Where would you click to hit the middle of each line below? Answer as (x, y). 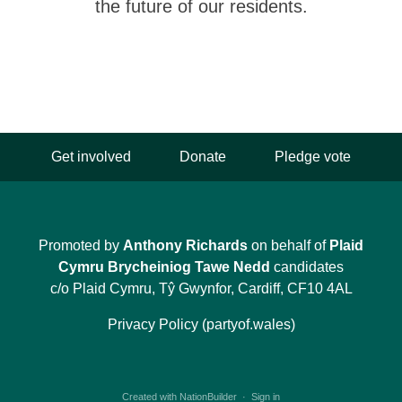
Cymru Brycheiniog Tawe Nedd (164, 267)
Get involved (91, 157)
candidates (307, 267)
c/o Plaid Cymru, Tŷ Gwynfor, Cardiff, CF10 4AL (201, 288)
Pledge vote (313, 157)
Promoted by (81, 245)
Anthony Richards (185, 245)
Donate (203, 157)
